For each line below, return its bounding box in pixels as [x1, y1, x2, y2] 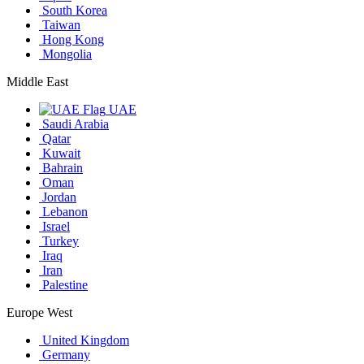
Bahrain [39, 161, 83, 175]
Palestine [39, 278, 88, 292]
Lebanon [39, 205, 88, 219]
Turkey [39, 234, 79, 249]
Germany [39, 348, 90, 362]
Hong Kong [39, 32, 104, 47]
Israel [39, 219, 70, 234]
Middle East [6, 75, 68, 89]
